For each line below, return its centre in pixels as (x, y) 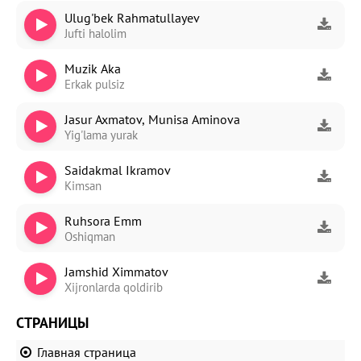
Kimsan (83, 185)
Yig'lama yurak (101, 135)
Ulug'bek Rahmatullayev (132, 17)
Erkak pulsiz (95, 84)
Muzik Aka (93, 68)
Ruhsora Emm (103, 220)
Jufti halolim (95, 33)
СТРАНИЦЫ (52, 323)
